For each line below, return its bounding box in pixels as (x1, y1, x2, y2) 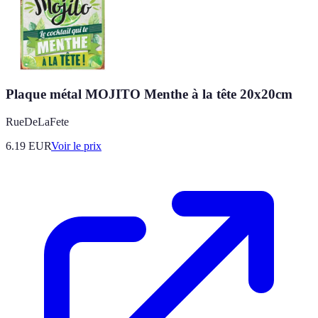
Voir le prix (51, 140, 102, 153)
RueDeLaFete (6, 116, 69, 128)
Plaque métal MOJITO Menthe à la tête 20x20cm (6, 87, 292, 102)
